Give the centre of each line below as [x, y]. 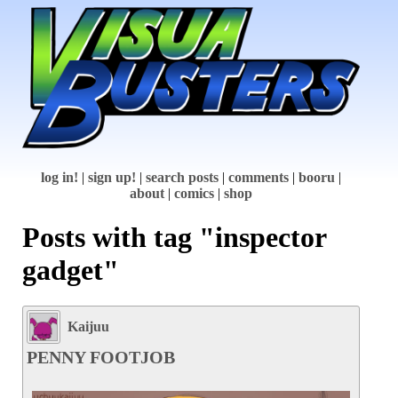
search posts [182, 178]
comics [194, 194]
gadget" [71, 270]
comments [259, 178]
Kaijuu [88, 327]
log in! [60, 178]
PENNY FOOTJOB [101, 358]
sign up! [112, 178]
